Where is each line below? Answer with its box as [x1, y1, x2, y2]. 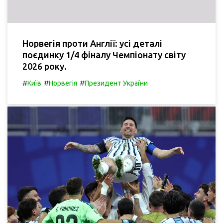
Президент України [85, 79, 148, 88]
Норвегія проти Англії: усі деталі [22, 38, 162, 49]
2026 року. [22, 61, 67, 72]
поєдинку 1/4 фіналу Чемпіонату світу [22, 50, 186, 60]
